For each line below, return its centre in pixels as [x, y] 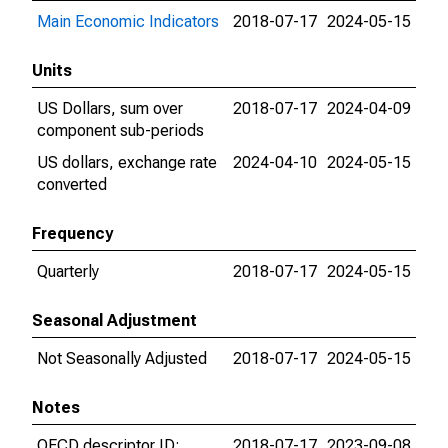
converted [72, 184]
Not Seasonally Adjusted [122, 358]
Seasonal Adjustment [114, 320]
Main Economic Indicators [128, 21]
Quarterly [68, 271]
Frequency [72, 233]
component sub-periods [120, 130]
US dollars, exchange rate [127, 162]
